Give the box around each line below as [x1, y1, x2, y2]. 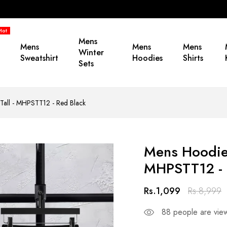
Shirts [183, 52, 204, 64]
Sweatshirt [20, 52, 58, 64]
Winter [78, 47, 104, 58]
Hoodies [132, 52, 163, 64]
